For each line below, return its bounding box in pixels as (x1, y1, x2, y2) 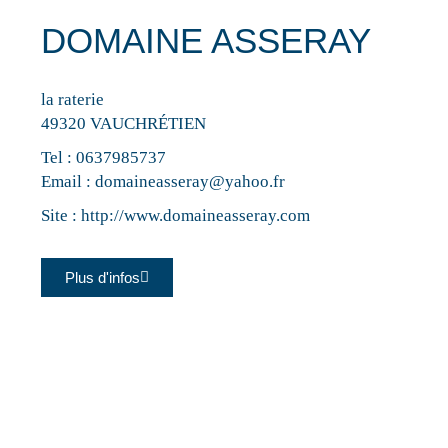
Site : (41, 206, 82, 226)
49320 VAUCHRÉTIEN (41, 114, 207, 134)
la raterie (41, 90, 105, 110)
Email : (41, 172, 96, 192)
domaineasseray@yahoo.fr (95, 172, 286, 192)
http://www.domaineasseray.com (81, 206, 311, 226)
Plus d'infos (65, 269, 141, 287)
